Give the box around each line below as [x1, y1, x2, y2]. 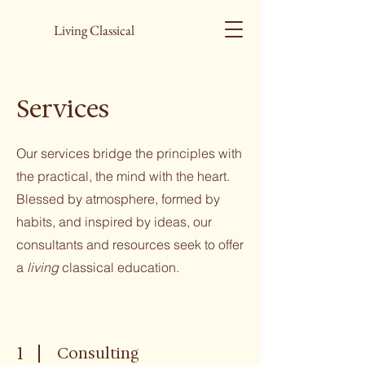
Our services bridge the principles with [16, 145, 242, 161]
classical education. [62, 259, 182, 275]
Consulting [57, 343, 139, 363]
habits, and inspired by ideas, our [16, 213, 212, 230]
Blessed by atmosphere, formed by [16, 191, 220, 207]
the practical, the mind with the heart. [16, 168, 230, 184]
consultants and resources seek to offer [16, 236, 244, 253]
